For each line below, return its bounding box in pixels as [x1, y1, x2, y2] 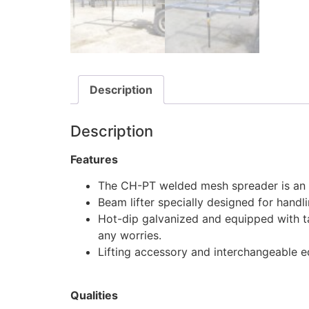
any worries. [98, 228, 161, 243]
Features [70, 152, 118, 166]
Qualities [70, 288, 118, 302]
